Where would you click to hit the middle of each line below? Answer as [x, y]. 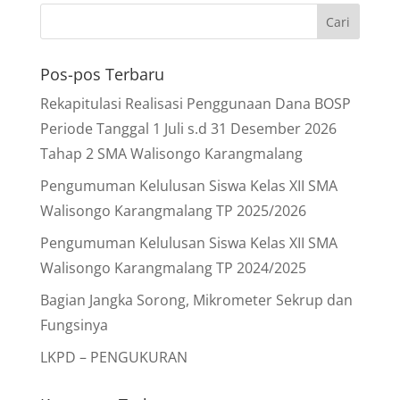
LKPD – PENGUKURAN [113, 357]
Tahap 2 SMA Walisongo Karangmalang [171, 154]
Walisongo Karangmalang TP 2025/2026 [173, 211]
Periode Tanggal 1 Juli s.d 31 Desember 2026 [188, 129]
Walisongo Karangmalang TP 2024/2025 [173, 268]
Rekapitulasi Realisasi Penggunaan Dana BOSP [195, 104]
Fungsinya [74, 325]
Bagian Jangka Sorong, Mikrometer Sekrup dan [196, 300]
